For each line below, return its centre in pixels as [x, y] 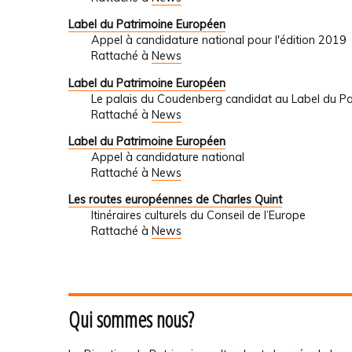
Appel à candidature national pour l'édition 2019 [218, 40]
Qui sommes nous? [131, 320]
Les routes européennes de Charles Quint [175, 200]
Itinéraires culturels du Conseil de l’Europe [198, 216]
